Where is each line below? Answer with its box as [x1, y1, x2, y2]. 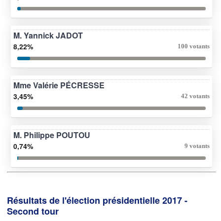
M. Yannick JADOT [13, 29, 83, 41]
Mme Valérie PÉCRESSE [13, 79, 105, 91]
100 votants [178, 42, 210, 50]
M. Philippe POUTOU [13, 129, 90, 141]
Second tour [7, 204, 59, 218]
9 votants [184, 142, 210, 149]
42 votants [181, 92, 210, 100]
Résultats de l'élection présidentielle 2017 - [7, 193, 187, 207]
